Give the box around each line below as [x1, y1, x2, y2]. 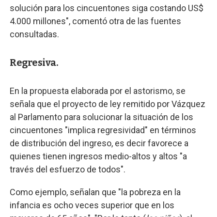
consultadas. [10, 29, 59, 39]
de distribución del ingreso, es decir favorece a [10, 138, 188, 148]
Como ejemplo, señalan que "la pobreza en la [10, 186, 181, 197]
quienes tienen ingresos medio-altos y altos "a [10, 151, 187, 161]
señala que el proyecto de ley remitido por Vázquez [10, 98, 205, 109]
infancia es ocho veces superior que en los [10, 200, 174, 210]
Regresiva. [10, 56, 58, 68]
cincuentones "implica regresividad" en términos [10, 124, 196, 135]
